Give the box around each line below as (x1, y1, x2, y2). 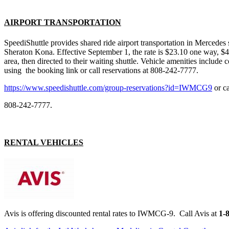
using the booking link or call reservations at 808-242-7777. (4, 65, 198, 75)
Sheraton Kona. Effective (4, 47, 88, 56)
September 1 (88, 47, 128, 56)
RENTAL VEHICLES (4, 138, 83, 147)
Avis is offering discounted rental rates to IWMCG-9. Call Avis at (4, 209, 219, 218)
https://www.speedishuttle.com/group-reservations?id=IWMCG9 (4, 83, 212, 92)
